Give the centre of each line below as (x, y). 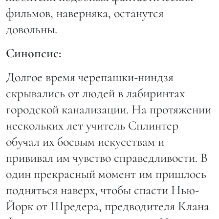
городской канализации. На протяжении (109, 109)
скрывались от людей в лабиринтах (95, 93)
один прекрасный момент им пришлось (106, 174)
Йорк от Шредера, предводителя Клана (108, 206)
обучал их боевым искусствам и (85, 142)
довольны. (32, 29)
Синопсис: (33, 53)
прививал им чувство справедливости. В (107, 158)
